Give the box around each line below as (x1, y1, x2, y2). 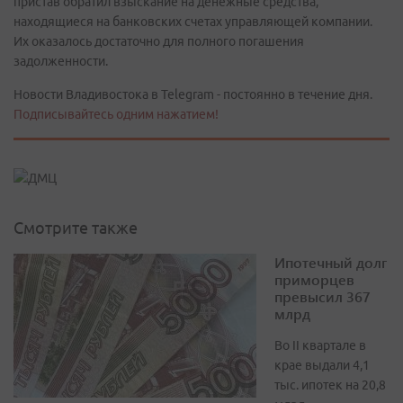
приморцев (274, 270, 354, 290)
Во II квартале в (274, 338, 366, 354)
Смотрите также (13, 219, 138, 237)
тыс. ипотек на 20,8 (274, 378, 386, 393)
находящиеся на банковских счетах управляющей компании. (13, 14, 372, 29)
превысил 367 (274, 287, 371, 307)
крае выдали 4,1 (274, 358, 370, 373)
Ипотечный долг (274, 253, 387, 273)
